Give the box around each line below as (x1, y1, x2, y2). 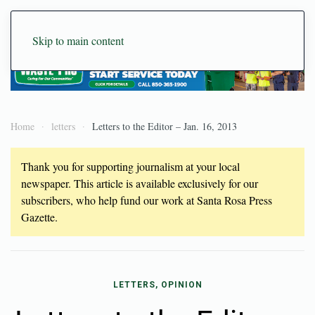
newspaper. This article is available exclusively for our (21, 175, 258, 191)
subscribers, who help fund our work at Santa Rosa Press (21, 192, 272, 207)
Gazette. (21, 209, 58, 224)
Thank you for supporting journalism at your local (21, 158, 240, 174)
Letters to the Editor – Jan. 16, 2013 (92, 119, 237, 133)
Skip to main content (32, 33, 124, 48)
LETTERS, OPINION (112, 279, 202, 290)
